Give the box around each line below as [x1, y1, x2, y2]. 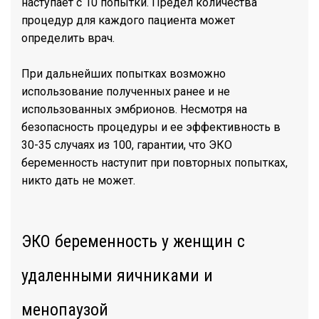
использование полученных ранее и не [21, 85, 230, 98]
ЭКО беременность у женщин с [21, 231, 245, 251]
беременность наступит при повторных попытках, [21, 156, 288, 169]
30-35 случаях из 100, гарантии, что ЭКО [21, 138, 232, 152]
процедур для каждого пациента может [21, 14, 235, 27]
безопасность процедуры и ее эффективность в [21, 120, 281, 134]
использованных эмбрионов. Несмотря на [21, 103, 247, 116]
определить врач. [21, 31, 115, 45]
